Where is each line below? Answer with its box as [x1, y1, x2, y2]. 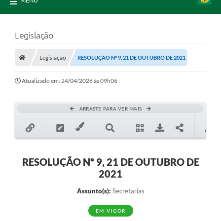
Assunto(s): [76, 187, 111, 195]
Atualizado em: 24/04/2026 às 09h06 [22, 77, 117, 85]
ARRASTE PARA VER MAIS [79, 106, 142, 112]
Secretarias [110, 187, 145, 195]
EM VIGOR [95, 208, 126, 214]
